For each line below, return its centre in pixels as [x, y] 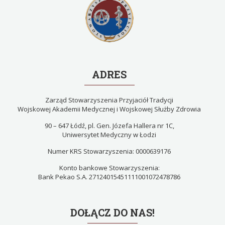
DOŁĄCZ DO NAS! [113, 212]
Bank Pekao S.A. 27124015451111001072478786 [109, 177]
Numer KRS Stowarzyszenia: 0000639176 [109, 151]
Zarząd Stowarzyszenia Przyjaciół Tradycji [109, 100]
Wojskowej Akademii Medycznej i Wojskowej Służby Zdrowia [109, 109]
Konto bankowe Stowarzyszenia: [109, 168]
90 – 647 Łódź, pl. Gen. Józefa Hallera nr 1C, [109, 126]
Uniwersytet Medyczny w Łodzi [109, 135]
